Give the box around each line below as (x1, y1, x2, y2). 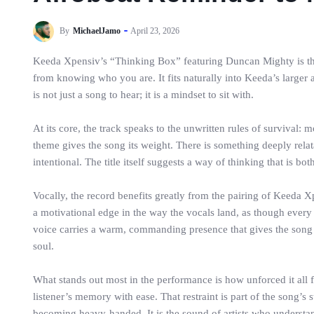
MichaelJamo (73, 25, 121, 36)
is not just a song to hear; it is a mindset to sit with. (33, 89, 254, 100)
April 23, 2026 (130, 25, 179, 36)
